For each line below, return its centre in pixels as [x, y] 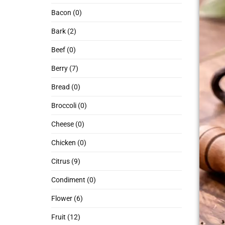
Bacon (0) [67, 13]
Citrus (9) [66, 161]
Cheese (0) [68, 124]
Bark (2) [64, 31]
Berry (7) [65, 69]
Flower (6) [67, 199]
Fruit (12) [66, 217]
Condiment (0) [74, 180]
